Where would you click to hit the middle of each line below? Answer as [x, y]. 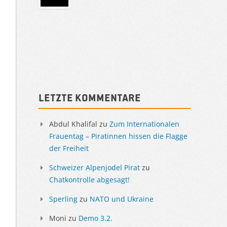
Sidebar [67, 72]
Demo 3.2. [96, 218]
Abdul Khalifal [73, 124]
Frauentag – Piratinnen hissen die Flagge [118, 136]
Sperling [63, 199]
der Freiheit [69, 148]
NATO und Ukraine [122, 199]
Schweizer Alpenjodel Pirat [94, 167]
